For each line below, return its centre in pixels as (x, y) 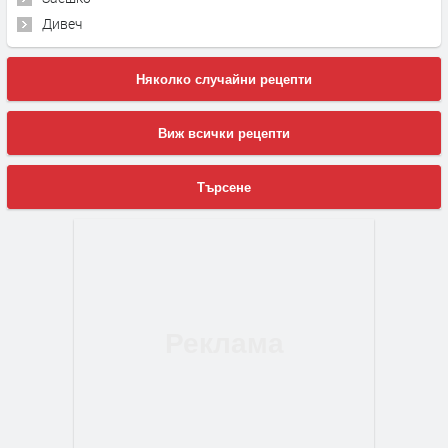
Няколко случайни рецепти (224, 80)
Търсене (224, 188)
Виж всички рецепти (224, 134)
